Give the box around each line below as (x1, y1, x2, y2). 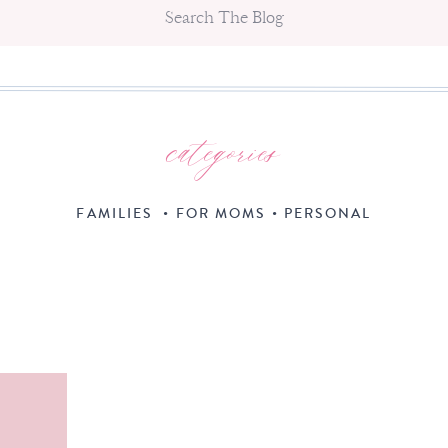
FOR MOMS (175, 204, 267, 224)
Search (26, 2, 69, 19)
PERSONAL (283, 204, 372, 224)
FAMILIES (76, 204, 154, 224)
